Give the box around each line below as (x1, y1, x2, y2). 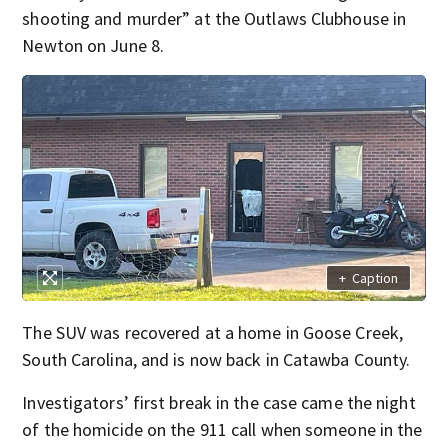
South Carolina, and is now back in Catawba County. (22, 348, 411, 372)
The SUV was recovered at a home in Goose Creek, (22, 321, 404, 345)
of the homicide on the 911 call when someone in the (22, 418, 423, 442)
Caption (351, 268, 398, 287)
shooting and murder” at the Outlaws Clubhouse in (22, 6, 407, 30)
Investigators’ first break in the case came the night (22, 391, 416, 415)
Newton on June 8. (22, 33, 165, 57)
